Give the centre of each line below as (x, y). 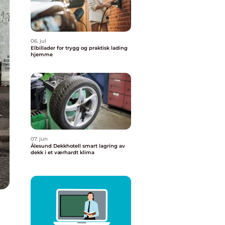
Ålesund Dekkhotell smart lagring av (57, 146)
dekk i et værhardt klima (63, 152)
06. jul (38, 41)
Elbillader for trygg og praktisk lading (79, 48)
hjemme (42, 54)
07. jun (39, 139)
